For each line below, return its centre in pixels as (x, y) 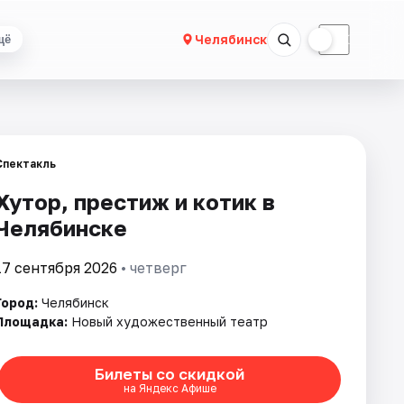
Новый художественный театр (170, 321)
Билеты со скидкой (170, 373)
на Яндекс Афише (170, 388)
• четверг (152, 268)
